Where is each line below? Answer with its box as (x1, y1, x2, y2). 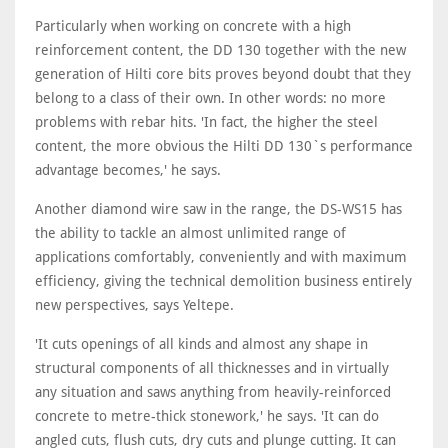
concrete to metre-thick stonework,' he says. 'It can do (35, 408, 379, 424)
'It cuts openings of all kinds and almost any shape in (35, 336, 368, 352)
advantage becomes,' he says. (35, 162, 221, 178)
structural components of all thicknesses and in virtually (35, 360, 389, 376)
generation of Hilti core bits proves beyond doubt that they (35, 66, 411, 82)
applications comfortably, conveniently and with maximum (35, 249, 407, 265)
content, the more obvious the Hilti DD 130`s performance (35, 138, 413, 154)
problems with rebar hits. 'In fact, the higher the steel (35, 114, 378, 130)
